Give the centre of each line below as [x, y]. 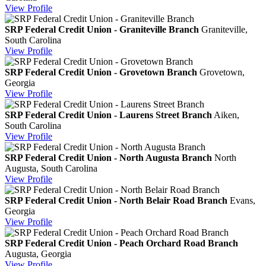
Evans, [243, 200]
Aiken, [227, 115]
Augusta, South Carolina [51, 168]
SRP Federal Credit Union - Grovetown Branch [101, 72]
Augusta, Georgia [38, 254]
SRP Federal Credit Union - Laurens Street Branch [108, 115]
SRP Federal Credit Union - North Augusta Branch [108, 157]
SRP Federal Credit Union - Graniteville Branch [102, 29]
